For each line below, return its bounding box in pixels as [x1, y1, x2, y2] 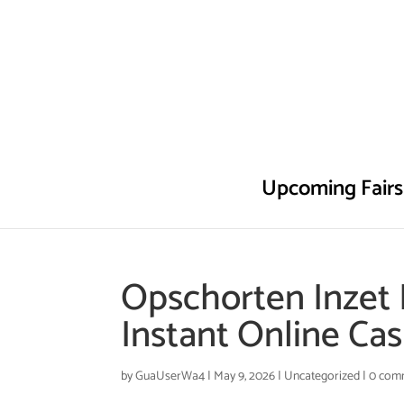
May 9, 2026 [214, 366, 276, 387]
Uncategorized [284, 366, 361, 387]
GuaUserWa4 [135, 366, 206, 387]
